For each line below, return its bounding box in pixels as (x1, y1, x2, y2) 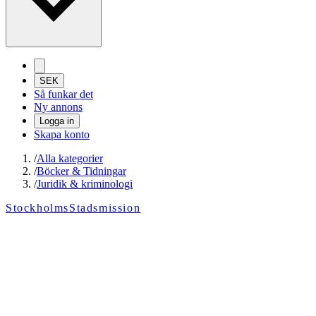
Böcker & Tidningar (37, 165, 126, 178)
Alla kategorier (37, 152, 103, 165)
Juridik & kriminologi (37, 178, 133, 190)
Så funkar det (34, 88, 93, 101)
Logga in (39, 116, 74, 127)
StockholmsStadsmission (6, 202, 141, 214)
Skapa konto (34, 128, 90, 141)
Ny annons (34, 101, 83, 114)
